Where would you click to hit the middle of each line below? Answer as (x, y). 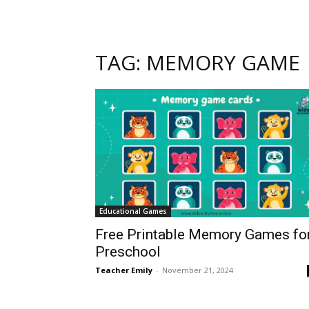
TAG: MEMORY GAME (198, 62)
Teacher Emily (124, 270)
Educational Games (133, 211)
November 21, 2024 (198, 270)
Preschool (128, 251)
